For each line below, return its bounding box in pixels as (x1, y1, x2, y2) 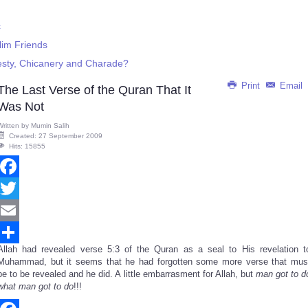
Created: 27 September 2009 (9, 132, 102, 140)
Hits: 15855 (9, 142, 45, 150)
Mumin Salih (31, 122, 69, 129)
